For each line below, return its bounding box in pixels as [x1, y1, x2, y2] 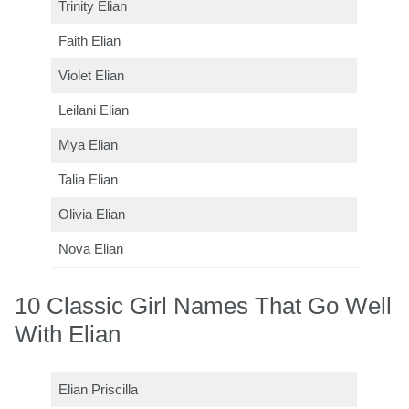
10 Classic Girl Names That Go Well [15, 292, 392, 320]
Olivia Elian [58, 207, 126, 223]
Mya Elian [58, 138, 119, 153]
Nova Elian [58, 242, 124, 257]
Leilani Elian [58, 103, 130, 119]
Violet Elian [58, 68, 125, 84]
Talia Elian [58, 173, 119, 188]
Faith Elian [58, 34, 121, 49]
